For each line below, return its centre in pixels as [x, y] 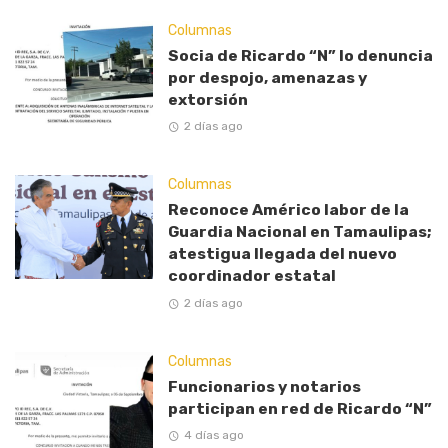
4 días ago [213, 434]
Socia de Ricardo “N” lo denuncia [300, 56]
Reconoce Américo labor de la [288, 210]
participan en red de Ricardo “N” [299, 408]
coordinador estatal [251, 276]
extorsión [207, 100]
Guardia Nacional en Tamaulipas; [299, 232]
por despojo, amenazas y [267, 78]
